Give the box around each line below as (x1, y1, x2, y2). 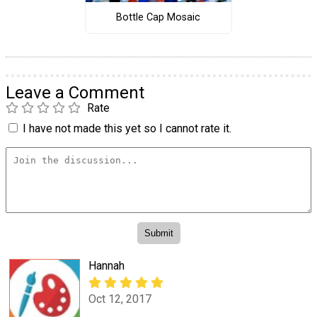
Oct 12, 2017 (88, 292, 151, 306)
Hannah (88, 259, 125, 273)
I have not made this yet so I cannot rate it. (23, 121, 231, 135)
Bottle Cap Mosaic (116, 11, 201, 24)
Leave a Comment (6, 82, 144, 103)
